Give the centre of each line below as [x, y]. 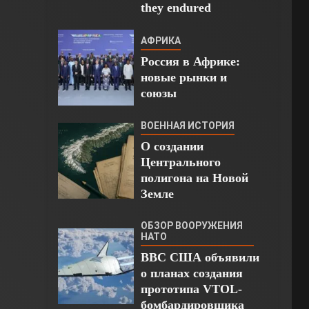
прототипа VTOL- [191, 289]
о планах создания [191, 273]
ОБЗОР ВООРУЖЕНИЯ [191, 226]
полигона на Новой [194, 178]
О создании [172, 147]
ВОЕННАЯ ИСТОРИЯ [187, 126]
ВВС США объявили [200, 258]
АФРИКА [160, 40]
